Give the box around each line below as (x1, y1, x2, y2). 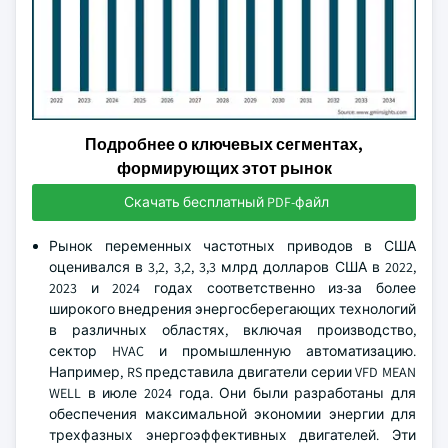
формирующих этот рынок (116, 158, 332, 179)
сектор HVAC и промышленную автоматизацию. (49, 342, 416, 360)
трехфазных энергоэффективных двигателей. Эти (49, 426, 416, 444)
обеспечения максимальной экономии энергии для (49, 405, 416, 423)
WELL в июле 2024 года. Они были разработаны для (49, 384, 416, 402)
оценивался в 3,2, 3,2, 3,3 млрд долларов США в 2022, (49, 258, 416, 276)
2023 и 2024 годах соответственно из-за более (49, 279, 416, 297)
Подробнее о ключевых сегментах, (85, 134, 363, 155)
